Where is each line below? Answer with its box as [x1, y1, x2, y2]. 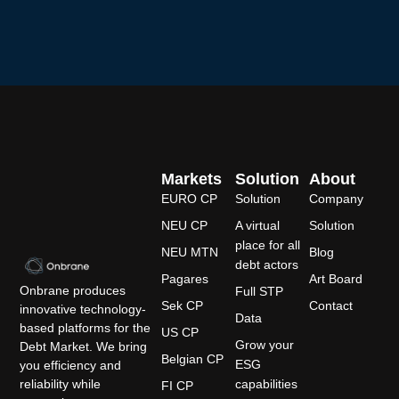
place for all [235, 237, 301, 252]
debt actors [235, 256, 299, 272]
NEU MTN [161, 244, 219, 259]
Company [309, 191, 364, 206]
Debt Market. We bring [20, 339, 148, 354]
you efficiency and [20, 358, 122, 373]
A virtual [235, 217, 281, 232]
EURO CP [161, 191, 218, 206]
